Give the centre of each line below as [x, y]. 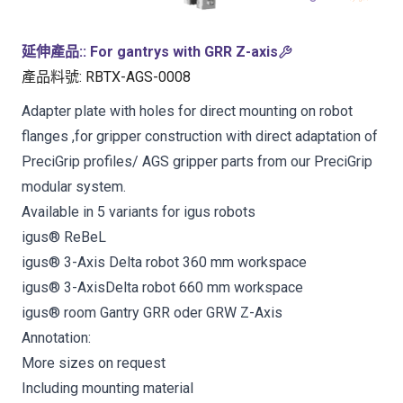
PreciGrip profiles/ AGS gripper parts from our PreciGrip [197, 161]
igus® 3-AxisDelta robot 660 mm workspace [162, 287]
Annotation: [56, 338]
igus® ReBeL [64, 237]
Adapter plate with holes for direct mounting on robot [187, 111]
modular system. [74, 187]
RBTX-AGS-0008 [138, 77]
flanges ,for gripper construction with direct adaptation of [200, 136]
